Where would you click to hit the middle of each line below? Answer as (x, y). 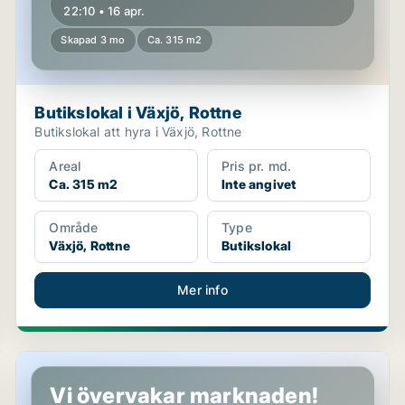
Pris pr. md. (256, 166)
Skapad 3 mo (93, 40)
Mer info (202, 290)
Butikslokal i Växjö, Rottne (138, 113)
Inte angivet (259, 184)
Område (74, 227)
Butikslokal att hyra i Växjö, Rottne (138, 132)
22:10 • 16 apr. (104, 11)
